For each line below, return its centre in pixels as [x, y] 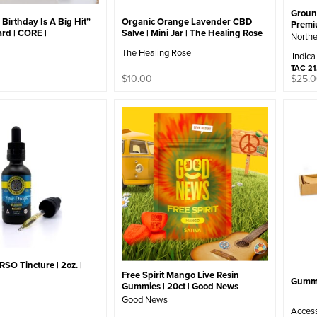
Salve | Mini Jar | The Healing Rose [192, 33]
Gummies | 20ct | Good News [180, 286]
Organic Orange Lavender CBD [187, 21]
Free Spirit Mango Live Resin [181, 275]
